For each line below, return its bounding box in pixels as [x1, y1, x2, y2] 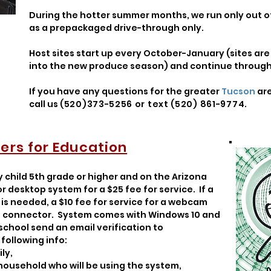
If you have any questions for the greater [29, 85, 221, 97]
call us [29, 98, 60, 110]
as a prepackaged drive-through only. [29, 22, 206, 34]
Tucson [221, 85, 255, 97]
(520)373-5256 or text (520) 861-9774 [60, 98, 245, 110]
